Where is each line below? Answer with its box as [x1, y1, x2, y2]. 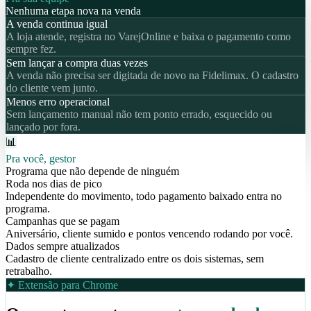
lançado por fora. [6, 120, 81, 133]
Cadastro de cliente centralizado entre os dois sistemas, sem [6, 252, 264, 264]
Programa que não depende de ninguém [6, 165, 179, 177]
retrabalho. [6, 264, 52, 277]
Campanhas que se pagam [6, 215, 119, 227]
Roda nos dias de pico [6, 177, 102, 190]
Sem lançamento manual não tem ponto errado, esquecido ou [6, 108, 272, 120]
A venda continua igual [6, 17, 108, 30]
